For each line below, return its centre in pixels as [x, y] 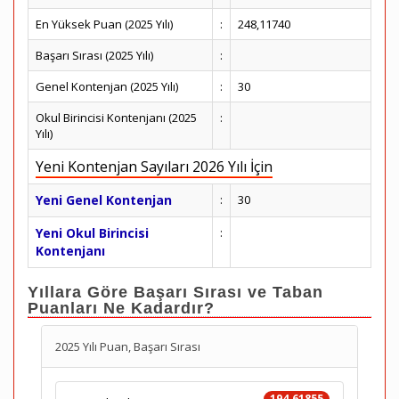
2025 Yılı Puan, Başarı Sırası [128, 346]
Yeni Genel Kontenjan [104, 200]
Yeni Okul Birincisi [92, 233]
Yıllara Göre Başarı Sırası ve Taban [175, 292]
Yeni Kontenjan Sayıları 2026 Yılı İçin [154, 167]
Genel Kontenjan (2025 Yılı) [107, 86]
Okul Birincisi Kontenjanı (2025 [116, 118]
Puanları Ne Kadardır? [121, 308]
